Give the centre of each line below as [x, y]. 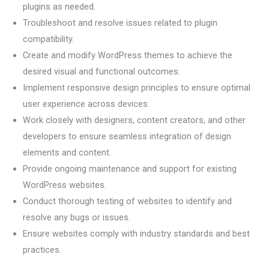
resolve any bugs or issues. [76, 218]
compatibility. [48, 39]
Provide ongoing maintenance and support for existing [129, 169]
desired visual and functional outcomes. [101, 72]
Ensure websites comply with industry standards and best [136, 234]
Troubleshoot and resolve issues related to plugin [120, 23]
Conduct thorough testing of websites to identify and [127, 201]
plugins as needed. [59, 7]
